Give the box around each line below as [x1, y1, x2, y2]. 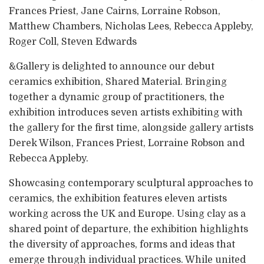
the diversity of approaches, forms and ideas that [9, 239, 235, 250]
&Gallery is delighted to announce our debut [9, 61, 214, 72]
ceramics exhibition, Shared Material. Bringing [9, 77, 227, 88]
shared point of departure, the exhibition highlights [9, 224, 248, 235]
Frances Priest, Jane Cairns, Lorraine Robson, [9, 6, 220, 17]
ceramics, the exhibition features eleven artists [9, 193, 227, 204]
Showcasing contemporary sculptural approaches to [9, 178, 253, 189]
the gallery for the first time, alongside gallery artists [9, 123, 253, 134]
